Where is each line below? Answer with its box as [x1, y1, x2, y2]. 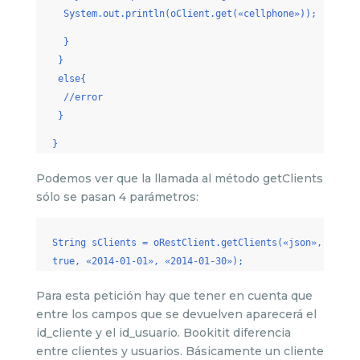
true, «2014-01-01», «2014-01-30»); [51, 256, 243, 267]
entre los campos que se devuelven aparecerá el [35, 307, 317, 321]
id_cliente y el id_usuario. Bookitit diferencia [35, 325, 291, 340]
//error [51, 92, 103, 103]
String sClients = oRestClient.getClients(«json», [51, 237, 322, 248]
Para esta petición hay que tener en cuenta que [35, 288, 313, 303]
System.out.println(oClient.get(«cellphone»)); [51, 8, 317, 19]
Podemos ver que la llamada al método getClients [35, 171, 323, 186]
